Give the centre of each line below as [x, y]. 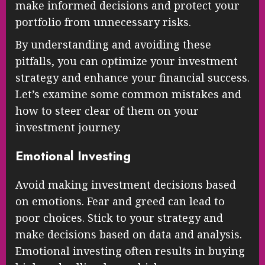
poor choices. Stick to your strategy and [119, 218]
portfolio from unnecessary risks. [103, 22]
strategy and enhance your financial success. [132, 78]
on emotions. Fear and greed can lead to [120, 201]
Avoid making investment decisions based [126, 185]
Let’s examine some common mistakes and [128, 94]
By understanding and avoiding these [113, 45]
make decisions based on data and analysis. [129, 235]
